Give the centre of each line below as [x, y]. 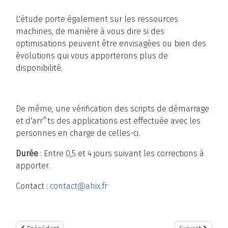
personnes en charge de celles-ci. [78, 133]
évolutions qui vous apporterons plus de [92, 56]
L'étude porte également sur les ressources [97, 19]
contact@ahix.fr [79, 186]
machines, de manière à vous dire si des [90, 32]
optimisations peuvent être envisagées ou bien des [111, 44]
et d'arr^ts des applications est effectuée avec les [108, 121]
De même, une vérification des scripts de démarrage [112, 109]
